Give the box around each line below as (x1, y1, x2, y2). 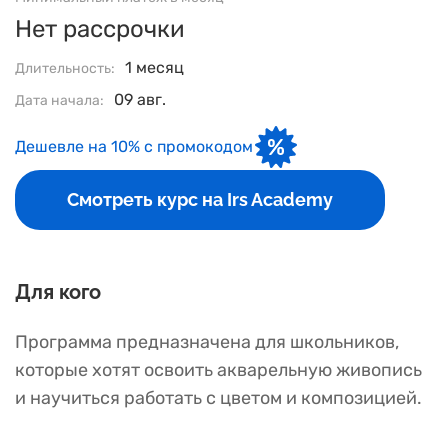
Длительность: (15, 60, 115, 77)
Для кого (15, 280, 101, 304)
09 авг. (114, 90, 166, 109)
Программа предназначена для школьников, (15, 331, 399, 353)
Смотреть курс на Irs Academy (67, 189, 333, 210)
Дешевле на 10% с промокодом (15, 137, 253, 156)
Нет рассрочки (15, 15, 185, 43)
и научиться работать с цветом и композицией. (15, 387, 422, 409)
